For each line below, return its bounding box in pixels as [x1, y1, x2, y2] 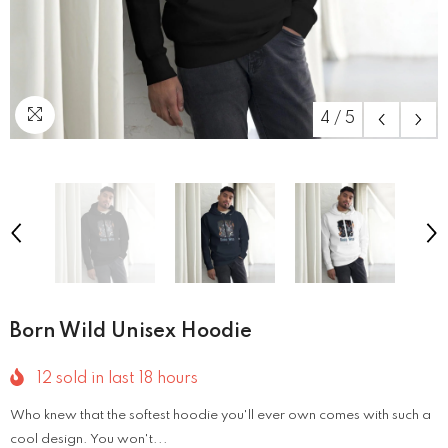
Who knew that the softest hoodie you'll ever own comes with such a [10, 409, 431, 423]
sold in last [52, 371, 139, 388]
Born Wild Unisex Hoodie [10, 322, 252, 342]
